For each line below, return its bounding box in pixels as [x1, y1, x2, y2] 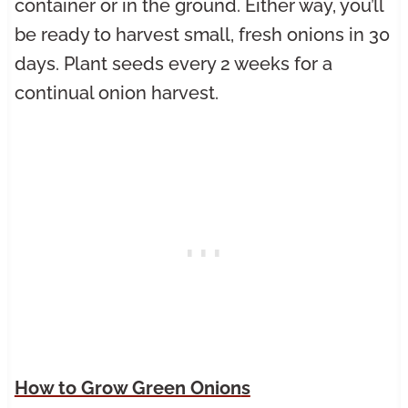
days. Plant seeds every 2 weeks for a [14, 53, 332, 76]
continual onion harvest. [14, 82, 219, 105]
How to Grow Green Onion [14, 377, 241, 400]
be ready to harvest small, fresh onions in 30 [14, 24, 390, 46]
